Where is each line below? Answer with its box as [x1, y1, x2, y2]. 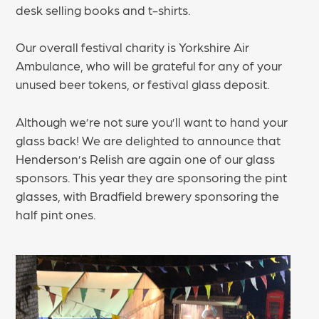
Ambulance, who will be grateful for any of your [16, 58, 283, 73]
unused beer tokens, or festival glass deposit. [16, 76, 271, 92]
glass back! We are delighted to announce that [16, 132, 281, 147]
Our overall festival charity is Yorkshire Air [16, 39, 250, 55]
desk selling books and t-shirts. [16, 2, 192, 18]
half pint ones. [16, 206, 97, 221]
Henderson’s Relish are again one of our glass [16, 150, 276, 166]
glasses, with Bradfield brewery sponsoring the [16, 187, 280, 203]
